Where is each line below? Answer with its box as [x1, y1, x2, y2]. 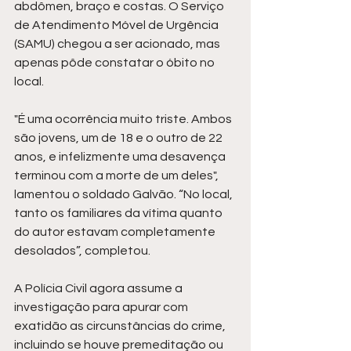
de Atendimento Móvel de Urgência [14, 18, 221, 31]
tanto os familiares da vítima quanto [14, 206, 225, 219]
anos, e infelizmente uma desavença [14, 150, 228, 163]
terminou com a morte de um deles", [14, 168, 221, 182]
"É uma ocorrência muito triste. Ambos [14, 112, 234, 125]
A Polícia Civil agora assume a [14, 281, 185, 295]
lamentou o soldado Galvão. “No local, [14, 187, 235, 201]
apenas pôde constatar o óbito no [14, 56, 217, 69]
